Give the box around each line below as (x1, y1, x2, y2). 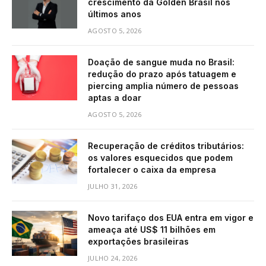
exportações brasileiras (88, 236, 189, 246)
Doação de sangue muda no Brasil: (88, 56, 235, 67)
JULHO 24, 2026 (88, 253, 138, 262)
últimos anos (88, 8, 141, 19)
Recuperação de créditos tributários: (88, 140, 244, 151)
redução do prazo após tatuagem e (88, 68, 236, 79)
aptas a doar (88, 92, 141, 103)
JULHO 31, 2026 (88, 181, 138, 191)
